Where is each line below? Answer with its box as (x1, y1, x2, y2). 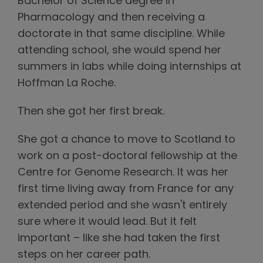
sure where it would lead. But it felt (18, 217, 197, 228)
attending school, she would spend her (18, 45, 221, 57)
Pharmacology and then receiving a (18, 12, 205, 24)
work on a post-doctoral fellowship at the (18, 151, 237, 163)
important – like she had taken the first (18, 233, 220, 245)
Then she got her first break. (18, 106, 164, 118)
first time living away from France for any (18, 184, 234, 195)
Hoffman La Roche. (18, 78, 116, 90)
